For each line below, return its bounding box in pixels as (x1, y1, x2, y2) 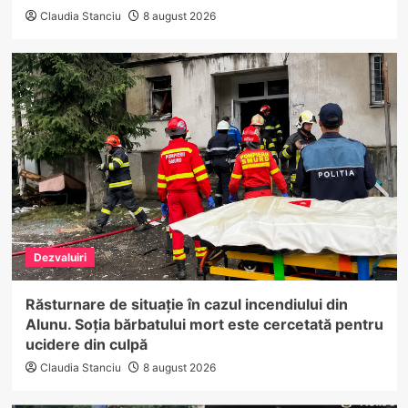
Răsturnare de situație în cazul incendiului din (25, 294, 348, 313)
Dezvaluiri (33, 250, 87, 264)
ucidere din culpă (25, 334, 148, 353)
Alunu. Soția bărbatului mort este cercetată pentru (25, 314, 383, 333)
